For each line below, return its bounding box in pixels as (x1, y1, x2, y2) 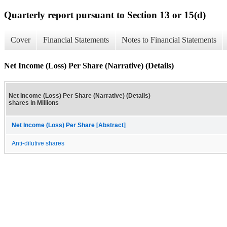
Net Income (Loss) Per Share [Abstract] (12, 122, 126, 128)
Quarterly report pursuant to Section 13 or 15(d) (4, 9, 206, 20)
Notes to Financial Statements (122, 35, 216, 45)
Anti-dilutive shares (12, 140, 64, 146)
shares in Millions (9, 99, 59, 106)
